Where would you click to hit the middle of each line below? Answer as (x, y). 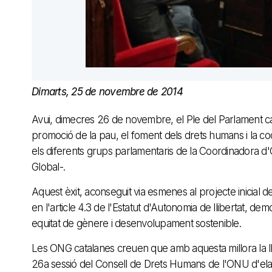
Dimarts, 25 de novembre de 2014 (107, 92)
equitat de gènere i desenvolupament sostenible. (136, 224)
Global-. (48, 167)
